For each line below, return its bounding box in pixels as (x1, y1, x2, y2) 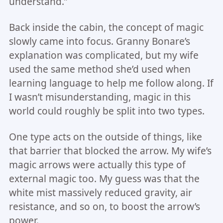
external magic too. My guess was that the (8, 172, 200, 185)
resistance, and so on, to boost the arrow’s (8, 200, 200, 213)
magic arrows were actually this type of (8, 158, 186, 171)
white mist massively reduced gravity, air (8, 186, 192, 199)
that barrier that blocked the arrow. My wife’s (8, 144, 212, 157)
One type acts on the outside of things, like (8, 130, 202, 143)
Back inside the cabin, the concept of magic (8, 20, 204, 34)
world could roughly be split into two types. (8, 104, 205, 117)
